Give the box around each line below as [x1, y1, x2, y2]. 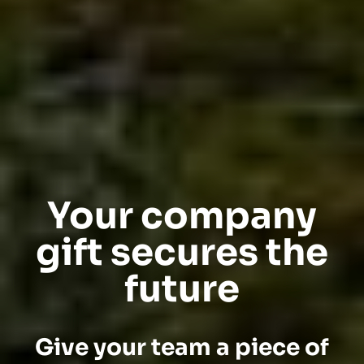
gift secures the [36, 229, 328, 275]
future [124, 266, 240, 312]
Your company [47, 193, 317, 239]
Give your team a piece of [35, 333, 329, 362]
